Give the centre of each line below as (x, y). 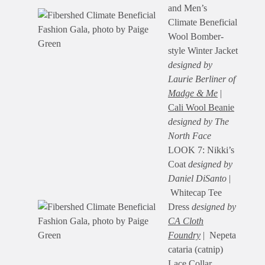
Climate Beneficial (203, 22)
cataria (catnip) (195, 250)
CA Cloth (186, 221)
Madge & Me (193, 93)
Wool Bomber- (196, 37)
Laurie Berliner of (202, 79)
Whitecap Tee (195, 193)
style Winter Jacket (203, 51)
